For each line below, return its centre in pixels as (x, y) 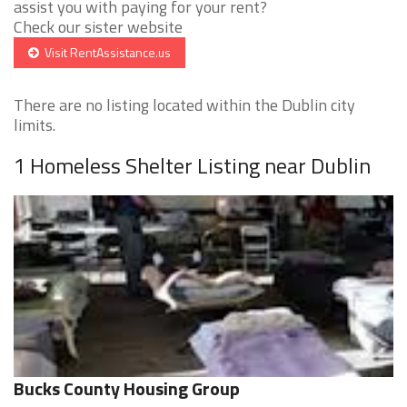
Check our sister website (98, 27)
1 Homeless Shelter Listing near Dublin (192, 166)
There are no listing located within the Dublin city (184, 105)
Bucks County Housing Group (127, 389)
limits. (35, 125)
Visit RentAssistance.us (105, 53)
